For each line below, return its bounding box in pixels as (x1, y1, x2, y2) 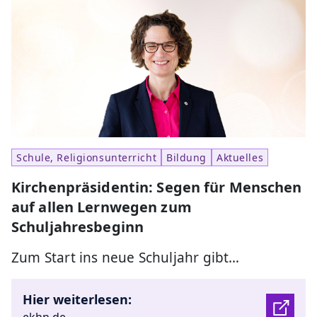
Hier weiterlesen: (23, 291, 132, 309)
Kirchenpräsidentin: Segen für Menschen (11, 178, 302, 197)
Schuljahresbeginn (11, 217, 144, 237)
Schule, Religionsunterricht (16, 151, 157, 165)
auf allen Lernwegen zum (11, 197, 192, 217)
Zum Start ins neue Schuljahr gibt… (11, 248, 240, 267)
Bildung (166, 151, 207, 165)
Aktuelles (217, 151, 264, 165)
